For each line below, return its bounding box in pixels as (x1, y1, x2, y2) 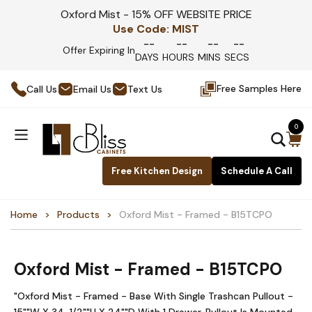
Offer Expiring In (63, 43, 135, 56)
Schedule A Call (221, 165, 292, 177)
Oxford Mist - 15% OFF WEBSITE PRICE (60, 7, 252, 22)
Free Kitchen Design (111, 165, 203, 177)
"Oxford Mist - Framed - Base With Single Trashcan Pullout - (14, 290, 293, 302)
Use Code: (113, 22, 169, 36)
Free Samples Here (217, 82, 302, 95)
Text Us (127, 82, 162, 95)
